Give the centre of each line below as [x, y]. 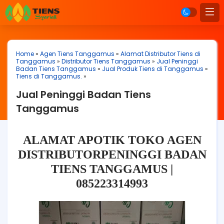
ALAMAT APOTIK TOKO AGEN [112, 140]
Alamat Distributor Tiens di [160, 54]
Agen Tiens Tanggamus [77, 54]
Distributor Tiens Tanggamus [106, 61]
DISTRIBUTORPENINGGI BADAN [112, 154]
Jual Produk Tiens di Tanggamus [153, 69]
